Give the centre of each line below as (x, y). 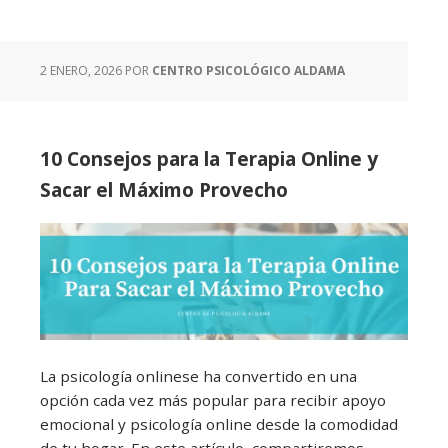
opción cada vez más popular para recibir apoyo (213, 399)
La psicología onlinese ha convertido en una (198, 375)
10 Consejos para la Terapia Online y (209, 159)
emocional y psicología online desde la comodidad (219, 423)
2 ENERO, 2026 (81, 71)
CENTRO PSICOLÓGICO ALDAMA (248, 71)
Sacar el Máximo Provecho (164, 190)
